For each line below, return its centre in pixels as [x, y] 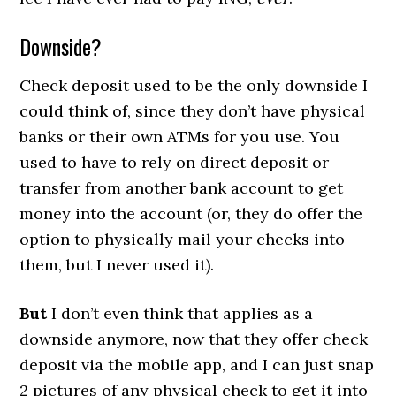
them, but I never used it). [117, 265]
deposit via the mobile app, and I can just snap [197, 365]
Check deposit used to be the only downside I [194, 85]
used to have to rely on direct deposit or [175, 162]
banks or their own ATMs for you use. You [180, 137]
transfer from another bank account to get [182, 188]
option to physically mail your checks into [183, 239]
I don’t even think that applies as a [180, 313]
